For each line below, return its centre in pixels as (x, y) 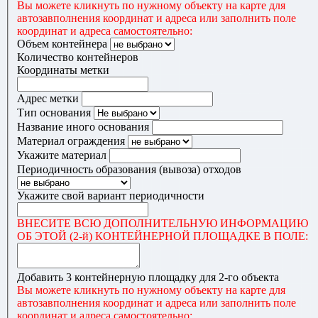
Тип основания (54, 113)
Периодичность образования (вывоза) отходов (129, 170)
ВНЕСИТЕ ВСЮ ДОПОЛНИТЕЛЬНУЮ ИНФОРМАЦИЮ (163, 224)
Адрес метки (48, 99)
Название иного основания (83, 127)
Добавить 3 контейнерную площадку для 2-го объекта (148, 278)
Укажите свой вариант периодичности (111, 196)
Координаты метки (63, 70)
